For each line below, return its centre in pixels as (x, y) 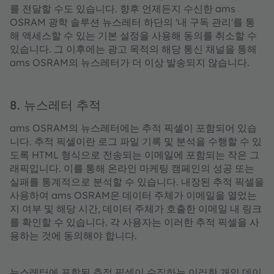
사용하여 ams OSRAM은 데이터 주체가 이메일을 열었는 (133, 195)
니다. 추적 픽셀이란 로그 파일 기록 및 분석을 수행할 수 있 (136, 141)
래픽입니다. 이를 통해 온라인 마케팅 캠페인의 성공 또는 (132, 168)
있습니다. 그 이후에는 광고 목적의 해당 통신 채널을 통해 (133, 49)
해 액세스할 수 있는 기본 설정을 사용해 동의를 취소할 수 (133, 35)
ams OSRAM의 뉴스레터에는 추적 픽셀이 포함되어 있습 (133, 128)
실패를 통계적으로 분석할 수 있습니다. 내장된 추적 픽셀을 (137, 182)
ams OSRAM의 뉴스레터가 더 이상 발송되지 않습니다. (130, 62)
